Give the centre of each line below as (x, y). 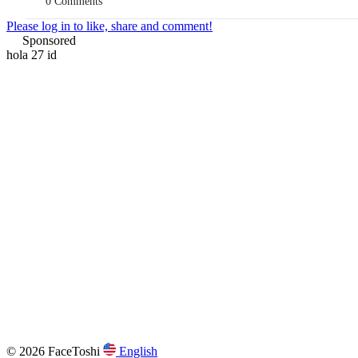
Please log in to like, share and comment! (109, 26)
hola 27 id (32, 55)
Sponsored (49, 40)
